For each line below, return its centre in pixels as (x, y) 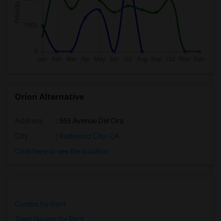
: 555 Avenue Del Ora (89, 121)
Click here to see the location (61, 151)
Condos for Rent (40, 204)
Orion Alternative (49, 97)
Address (29, 121)
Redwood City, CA (89, 136)
